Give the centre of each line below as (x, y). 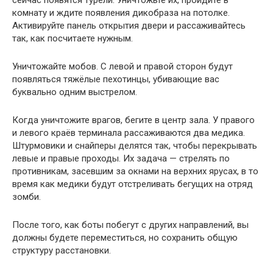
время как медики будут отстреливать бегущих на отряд (133, 184)
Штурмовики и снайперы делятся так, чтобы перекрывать (135, 146)
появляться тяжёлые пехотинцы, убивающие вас (116, 80)
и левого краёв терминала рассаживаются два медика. (129, 133)
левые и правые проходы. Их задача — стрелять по (121, 159)
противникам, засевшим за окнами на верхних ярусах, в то (135, 172)
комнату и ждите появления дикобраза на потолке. (121, 13)
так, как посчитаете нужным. (73, 39)
